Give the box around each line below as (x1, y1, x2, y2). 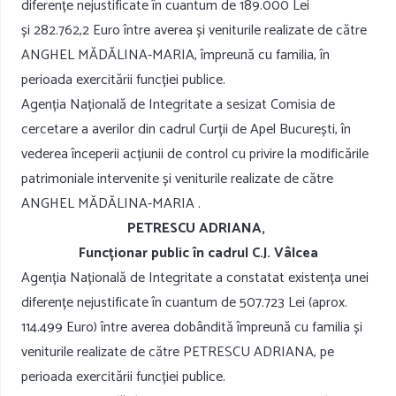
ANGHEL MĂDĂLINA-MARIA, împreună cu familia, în (21, 43, 330, 68)
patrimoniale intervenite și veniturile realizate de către (21, 167, 333, 192)
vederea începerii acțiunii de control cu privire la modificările (21, 142, 369, 167)
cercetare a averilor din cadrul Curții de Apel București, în (21, 118, 351, 142)
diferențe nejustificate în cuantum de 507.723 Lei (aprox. (21, 291, 347, 316)
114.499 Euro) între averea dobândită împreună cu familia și (21, 316, 362, 340)
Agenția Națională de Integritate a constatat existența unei (21, 266, 369, 291)
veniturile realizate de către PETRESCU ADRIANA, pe (21, 340, 334, 365)
